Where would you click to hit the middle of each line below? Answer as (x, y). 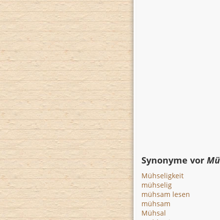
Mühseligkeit (163, 176)
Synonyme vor (174, 160)
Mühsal (154, 213)
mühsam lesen (166, 194)
